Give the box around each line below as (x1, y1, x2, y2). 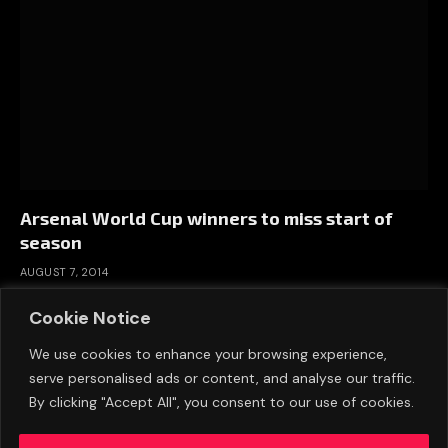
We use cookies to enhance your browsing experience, (29, 344, 387, 363)
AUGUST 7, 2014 (20, 265, 109, 280)
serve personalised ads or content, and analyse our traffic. (29, 368, 415, 387)
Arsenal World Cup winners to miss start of (20, 207, 393, 230)
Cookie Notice (29, 305, 151, 330)
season (20, 231, 82, 254)
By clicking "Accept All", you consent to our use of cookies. (29, 392, 414, 411)
